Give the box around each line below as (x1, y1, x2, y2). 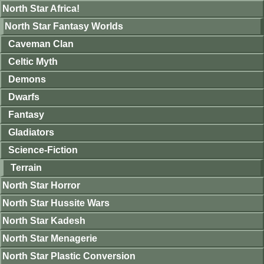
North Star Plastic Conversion (2, 250, 136, 261)
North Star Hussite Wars (2, 197, 110, 208)
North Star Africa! (2, 3, 80, 14)
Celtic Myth (8, 56, 58, 67)
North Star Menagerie (2, 233, 97, 243)
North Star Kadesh (2, 215, 85, 226)
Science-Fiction (8, 144, 78, 155)
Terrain (11, 162, 42, 173)
